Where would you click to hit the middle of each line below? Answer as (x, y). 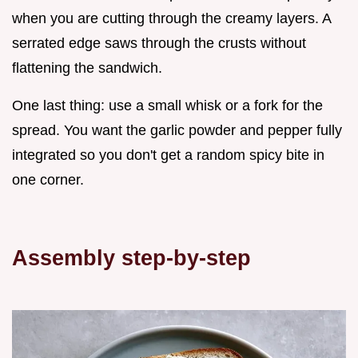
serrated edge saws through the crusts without (159, 43)
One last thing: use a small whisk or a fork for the (167, 105)
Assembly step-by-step (131, 257)
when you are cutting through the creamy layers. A (171, 18)
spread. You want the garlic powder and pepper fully (177, 130)
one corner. (48, 179)
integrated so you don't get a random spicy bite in (168, 155)
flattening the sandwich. (87, 68)
